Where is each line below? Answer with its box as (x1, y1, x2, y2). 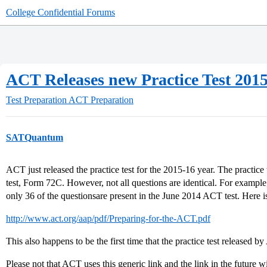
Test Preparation (6, 95, 67, 105)
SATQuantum (6, 132, 63, 142)
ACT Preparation (69, 95, 133, 105)
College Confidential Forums (6, 7, 115, 17)
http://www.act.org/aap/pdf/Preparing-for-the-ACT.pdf (6, 213, 210, 223)
